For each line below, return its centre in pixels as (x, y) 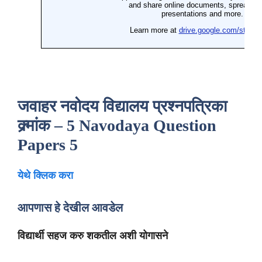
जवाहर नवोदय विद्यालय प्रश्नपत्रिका (122, 106)
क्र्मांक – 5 (48, 125)
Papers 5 (48, 145)
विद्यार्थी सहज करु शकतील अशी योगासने (94, 236)
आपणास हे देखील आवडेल (72, 208)
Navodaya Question (148, 125)
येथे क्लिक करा (45, 175)
